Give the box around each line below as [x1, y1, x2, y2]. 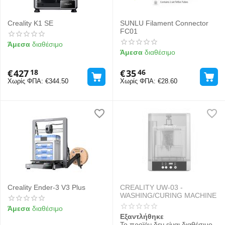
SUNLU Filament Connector [120, 19, 208, 27]
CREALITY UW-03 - [120, 183, 183, 191]
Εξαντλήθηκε [120, 212, 164, 220]
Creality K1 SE [8, 19, 53, 27]
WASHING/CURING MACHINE [120, 191, 216, 199]
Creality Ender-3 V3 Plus [8, 183, 85, 191]
